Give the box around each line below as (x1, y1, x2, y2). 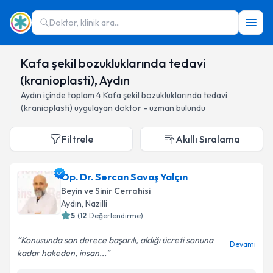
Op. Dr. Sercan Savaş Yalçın (61, 171, 188, 183)
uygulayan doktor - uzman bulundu (73, 102, 205, 113)
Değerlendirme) (89, 211, 143, 220)
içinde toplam (41, 90, 96, 101)
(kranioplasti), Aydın (19, 73, 130, 88)
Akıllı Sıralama (175, 133, 240, 145)
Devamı (230, 239, 256, 249)
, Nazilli (82, 198, 107, 209)
